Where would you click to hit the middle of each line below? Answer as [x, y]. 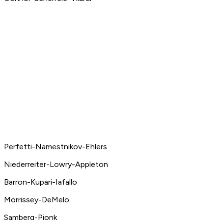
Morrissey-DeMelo [38, 200]
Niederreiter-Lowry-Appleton [57, 165]
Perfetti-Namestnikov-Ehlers [56, 147]
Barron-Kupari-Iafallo [41, 182]
